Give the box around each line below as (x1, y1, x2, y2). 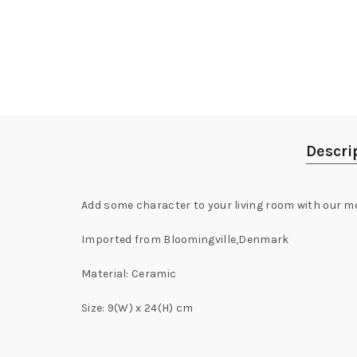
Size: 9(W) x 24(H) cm (81, 301, 194, 315)
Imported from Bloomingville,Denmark (81, 233, 289, 246)
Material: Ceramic (81, 267, 177, 280)
